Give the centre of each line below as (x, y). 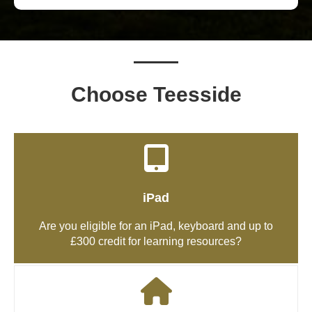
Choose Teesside (156, 95)
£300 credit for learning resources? (156, 242)
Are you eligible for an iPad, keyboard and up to (156, 226)
